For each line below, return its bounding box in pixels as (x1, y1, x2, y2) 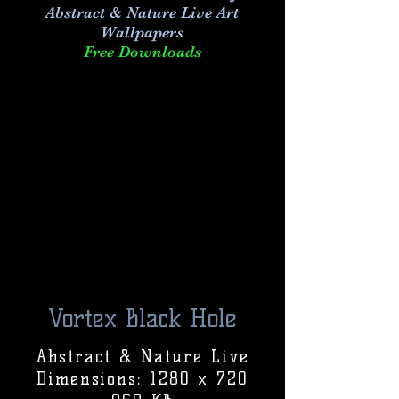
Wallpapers (101, 23, 183, 41)
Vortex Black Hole (48, 303, 237, 333)
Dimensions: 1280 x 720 (37, 369, 248, 389)
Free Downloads (83, 43, 201, 61)
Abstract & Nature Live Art (45, 4, 239, 21)
